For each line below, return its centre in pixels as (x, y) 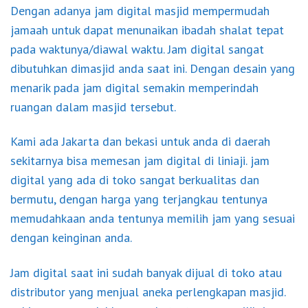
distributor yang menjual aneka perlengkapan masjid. (148, 291)
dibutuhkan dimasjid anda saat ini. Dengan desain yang (153, 68)
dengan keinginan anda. (71, 238)
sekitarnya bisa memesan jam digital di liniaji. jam (140, 161)
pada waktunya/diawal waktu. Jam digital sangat (137, 49)
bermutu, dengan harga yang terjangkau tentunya (139, 199)
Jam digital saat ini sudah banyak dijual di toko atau (146, 272)
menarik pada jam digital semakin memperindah (134, 87)
